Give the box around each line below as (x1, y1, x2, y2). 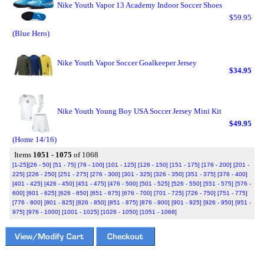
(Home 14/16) (12, 135, 57, 144)
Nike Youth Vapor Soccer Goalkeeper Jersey (57, 58, 197, 67)
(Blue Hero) (12, 29, 49, 38)
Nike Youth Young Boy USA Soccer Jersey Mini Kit (57, 107, 222, 115)
